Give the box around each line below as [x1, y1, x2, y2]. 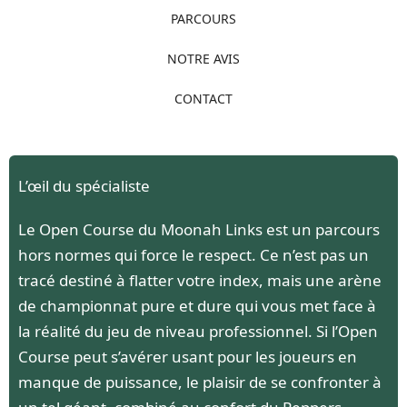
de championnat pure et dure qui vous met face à [18, 294, 376, 316]
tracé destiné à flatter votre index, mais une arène [18, 269, 382, 291]
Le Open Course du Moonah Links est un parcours [18, 218, 380, 240]
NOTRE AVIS [167, 49, 240, 67]
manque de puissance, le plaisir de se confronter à [18, 371, 382, 392]
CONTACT [174, 89, 233, 107]
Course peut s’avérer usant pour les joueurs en [18, 345, 357, 367]
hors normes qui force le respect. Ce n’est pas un [18, 243, 369, 265]
